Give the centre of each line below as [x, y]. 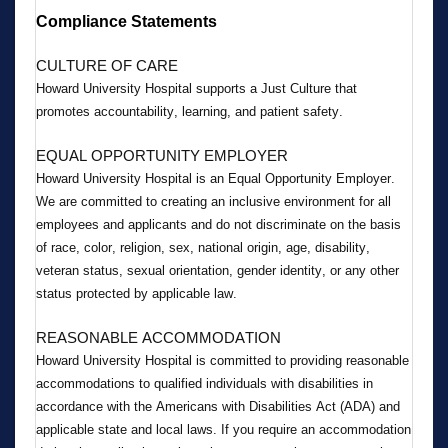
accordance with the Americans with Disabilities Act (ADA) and [218, 406]
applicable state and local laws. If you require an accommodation [223, 429]
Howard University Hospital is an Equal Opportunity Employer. [215, 178]
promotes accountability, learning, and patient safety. [189, 111]
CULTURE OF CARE [107, 65]
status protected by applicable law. [136, 293]
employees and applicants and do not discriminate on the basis [218, 224]
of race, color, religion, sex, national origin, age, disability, [203, 247]
